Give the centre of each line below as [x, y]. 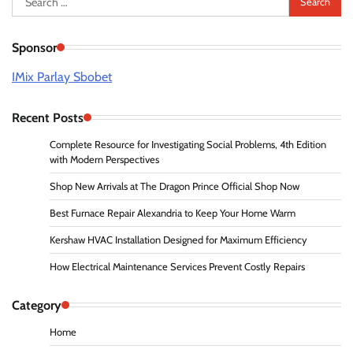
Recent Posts [48, 117]
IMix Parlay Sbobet [62, 76]
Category [37, 305]
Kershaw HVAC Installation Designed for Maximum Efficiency [178, 240]
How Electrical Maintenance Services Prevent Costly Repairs [177, 266]
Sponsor [34, 47]
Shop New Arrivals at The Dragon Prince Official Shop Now [175, 186]
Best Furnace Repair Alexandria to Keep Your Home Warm [173, 213]
